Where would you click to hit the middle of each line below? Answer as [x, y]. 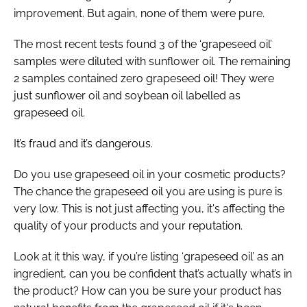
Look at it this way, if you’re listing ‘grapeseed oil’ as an [149, 256]
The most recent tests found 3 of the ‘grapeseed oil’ [143, 44]
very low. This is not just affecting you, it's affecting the [149, 208]
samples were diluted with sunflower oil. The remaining [152, 61]
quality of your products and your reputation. [128, 225]
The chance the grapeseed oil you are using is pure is [148, 191]
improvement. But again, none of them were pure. [140, 13]
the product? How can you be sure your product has [148, 291]
